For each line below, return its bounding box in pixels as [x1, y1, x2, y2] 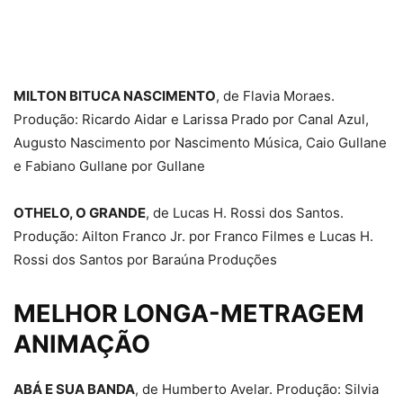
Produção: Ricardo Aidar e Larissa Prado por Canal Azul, [13, 110, 369, 128]
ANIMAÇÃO [13, 328, 150, 359]
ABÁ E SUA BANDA [13, 380, 135, 398]
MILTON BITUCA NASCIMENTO [13, 86, 216, 104]
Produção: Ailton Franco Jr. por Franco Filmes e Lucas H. [13, 227, 373, 245]
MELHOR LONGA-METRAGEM [13, 298, 364, 328]
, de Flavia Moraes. [216, 86, 335, 104]
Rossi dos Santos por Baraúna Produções [13, 250, 277, 268]
